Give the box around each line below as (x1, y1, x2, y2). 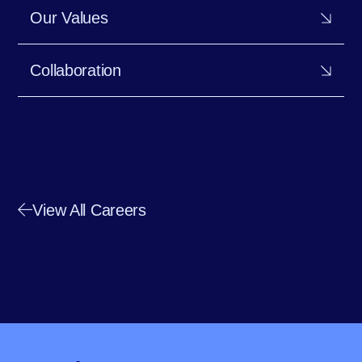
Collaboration (30, 61, 121, 79)
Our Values (30, 8, 108, 27)
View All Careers (32, 200, 146, 219)
